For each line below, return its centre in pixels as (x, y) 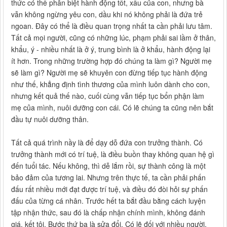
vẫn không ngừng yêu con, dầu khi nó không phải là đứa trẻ (107, 14)
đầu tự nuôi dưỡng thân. (50, 119)
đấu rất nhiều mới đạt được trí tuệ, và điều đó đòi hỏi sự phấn (109, 189)
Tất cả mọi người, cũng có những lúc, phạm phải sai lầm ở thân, (113, 38)
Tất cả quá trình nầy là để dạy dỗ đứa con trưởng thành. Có (107, 143)
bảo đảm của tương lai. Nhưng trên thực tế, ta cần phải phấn (108, 178)
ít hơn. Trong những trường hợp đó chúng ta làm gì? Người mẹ (111, 61)
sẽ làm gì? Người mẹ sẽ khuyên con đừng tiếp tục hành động (109, 73)
